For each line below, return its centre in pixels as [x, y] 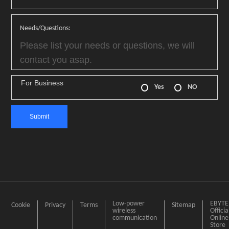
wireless [124, 211]
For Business [42, 83]
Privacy [55, 205]
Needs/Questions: [45, 28]
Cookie [21, 205]
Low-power [129, 204]
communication [135, 218]
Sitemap [184, 205]
